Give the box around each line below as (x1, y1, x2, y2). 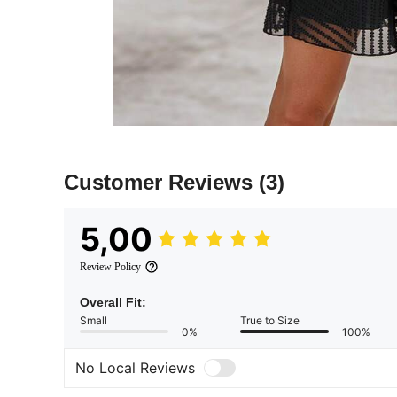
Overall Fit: (80, 294, 146, 309)
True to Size (240, 313, 300, 327)
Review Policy (80, 260, 141, 273)
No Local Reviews (75, 359, 195, 378)
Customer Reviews (64, 169, 259, 194)
